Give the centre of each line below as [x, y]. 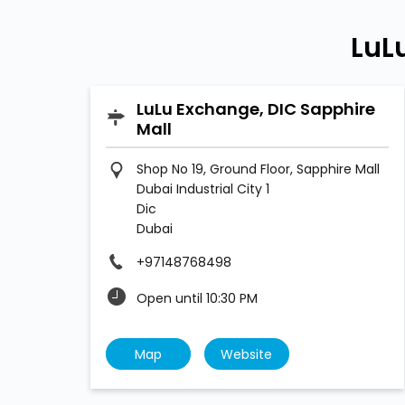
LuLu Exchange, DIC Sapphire [255, 109]
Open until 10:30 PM [197, 299]
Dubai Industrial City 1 [202, 189]
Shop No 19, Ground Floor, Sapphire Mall [258, 170]
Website [246, 355]
